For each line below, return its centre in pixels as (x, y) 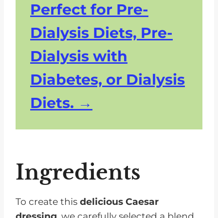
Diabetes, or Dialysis (108, 80)
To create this (48, 202)
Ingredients (78, 173)
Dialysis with (79, 56)
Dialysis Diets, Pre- (101, 33)
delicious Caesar (119, 202)
